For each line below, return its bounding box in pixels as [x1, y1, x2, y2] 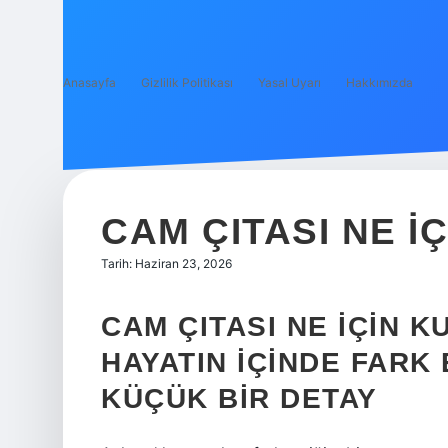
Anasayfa [63, 75, 116, 90]
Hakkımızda [346, 75, 413, 90]
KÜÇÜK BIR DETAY [101, 383, 378, 414]
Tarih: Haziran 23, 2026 [101, 256, 232, 271]
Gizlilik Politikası [141, 75, 233, 90]
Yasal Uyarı [258, 75, 321, 90]
